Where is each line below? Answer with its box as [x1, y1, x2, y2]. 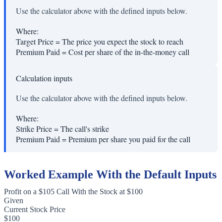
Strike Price [16, 123, 52, 134]
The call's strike [60, 123, 109, 134]
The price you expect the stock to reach [62, 36, 183, 47]
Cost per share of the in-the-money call [68, 47, 189, 57]
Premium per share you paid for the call [68, 134, 190, 145]
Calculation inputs [16, 73, 72, 84]
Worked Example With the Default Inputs [4, 168, 217, 181]
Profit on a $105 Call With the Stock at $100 [4, 187, 143, 196]
